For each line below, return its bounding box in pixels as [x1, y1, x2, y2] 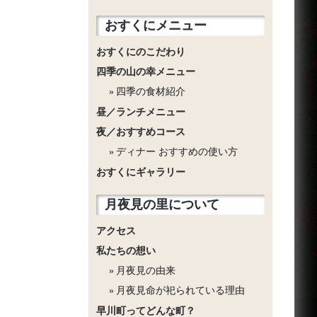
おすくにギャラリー [96, 167, 185, 178]
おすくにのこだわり [96, 47, 185, 58]
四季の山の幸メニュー [96, 67, 195, 78]
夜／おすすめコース [96, 127, 185, 138]
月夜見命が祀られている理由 [116, 285, 246, 296]
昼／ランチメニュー [96, 107, 185, 118]
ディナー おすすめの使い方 [116, 146, 238, 158]
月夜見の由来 [116, 265, 176, 277]
